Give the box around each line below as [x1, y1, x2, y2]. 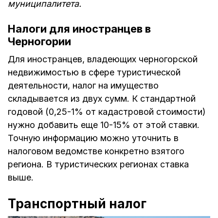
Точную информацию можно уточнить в [8, 133, 179, 144]
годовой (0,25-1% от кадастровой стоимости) [8, 107, 206, 117]
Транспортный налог [8, 196, 146, 212]
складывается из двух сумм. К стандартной [8, 93, 196, 104]
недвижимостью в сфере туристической [8, 67, 181, 78]
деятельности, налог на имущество [8, 80, 159, 91]
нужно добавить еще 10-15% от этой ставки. [8, 120, 200, 130]
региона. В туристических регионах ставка [8, 159, 189, 170]
